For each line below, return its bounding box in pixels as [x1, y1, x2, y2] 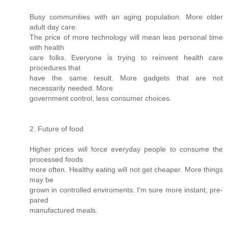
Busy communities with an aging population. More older [30, 12, 223, 21]
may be [30, 175, 53, 184]
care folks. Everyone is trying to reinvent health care [30, 53, 223, 62]
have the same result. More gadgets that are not [30, 73, 223, 82]
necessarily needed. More [30, 83, 113, 92]
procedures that [30, 63, 80, 72]
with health [30, 43, 64, 51]
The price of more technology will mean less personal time [30, 33, 223, 41]
